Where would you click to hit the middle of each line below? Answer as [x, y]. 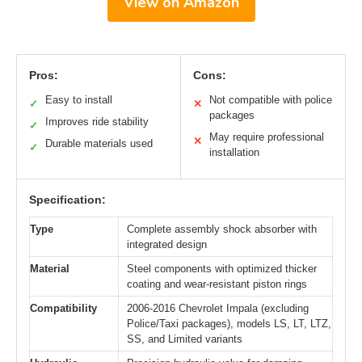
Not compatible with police [271, 100]
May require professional [267, 137]
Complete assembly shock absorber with [222, 229]
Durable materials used [99, 144]
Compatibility [63, 309]
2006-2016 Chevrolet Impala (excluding [218, 309]
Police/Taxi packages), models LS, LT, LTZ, [229, 324]
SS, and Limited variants [185, 339]
